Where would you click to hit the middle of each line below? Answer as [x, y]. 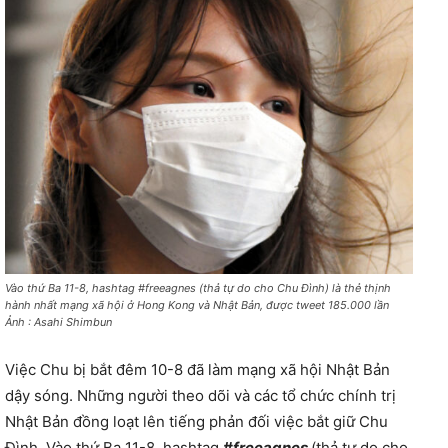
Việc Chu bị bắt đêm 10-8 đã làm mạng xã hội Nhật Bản [197, 369]
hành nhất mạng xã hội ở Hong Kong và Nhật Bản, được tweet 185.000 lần [197, 304]
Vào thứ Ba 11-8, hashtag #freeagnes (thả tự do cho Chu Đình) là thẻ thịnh [198, 287]
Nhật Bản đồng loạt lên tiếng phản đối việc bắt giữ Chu [196, 421]
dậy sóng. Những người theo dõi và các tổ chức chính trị [200, 395]
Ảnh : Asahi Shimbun [58, 321]
